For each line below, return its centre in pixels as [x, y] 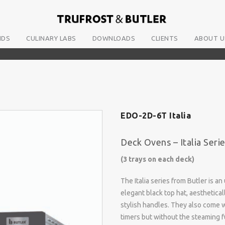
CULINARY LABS [51, 38]
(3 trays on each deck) [157, 159]
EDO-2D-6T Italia [156, 116]
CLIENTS [165, 38]
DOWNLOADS [114, 38]
